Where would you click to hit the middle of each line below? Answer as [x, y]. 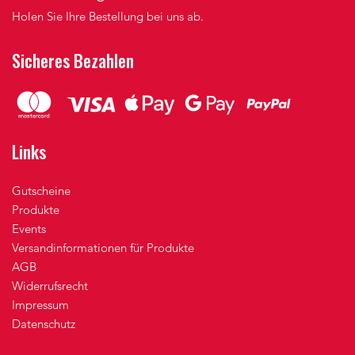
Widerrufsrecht [50, 286]
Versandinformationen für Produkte [103, 248]
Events [29, 229]
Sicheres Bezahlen [73, 61]
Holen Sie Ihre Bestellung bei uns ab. [108, 17]
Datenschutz [44, 324]
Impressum [40, 305]
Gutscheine [41, 191]
